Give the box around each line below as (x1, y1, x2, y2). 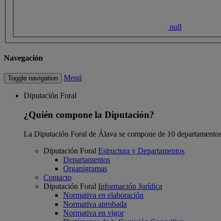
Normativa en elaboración (63, 190, 144, 199)
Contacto (43, 173, 72, 182)
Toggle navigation (8, 74, 58, 82)
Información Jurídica (98, 182, 162, 190)
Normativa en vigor (63, 208, 124, 217)
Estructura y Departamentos (98, 146, 184, 155)
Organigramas (63, 164, 107, 173)
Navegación (4, 53, 43, 62)
